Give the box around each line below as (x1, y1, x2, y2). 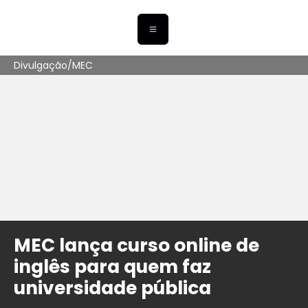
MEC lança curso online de (14, 232, 259, 258)
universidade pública (14, 275, 211, 301)
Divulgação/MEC (14, 58, 93, 73)
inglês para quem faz (14, 254, 211, 280)
